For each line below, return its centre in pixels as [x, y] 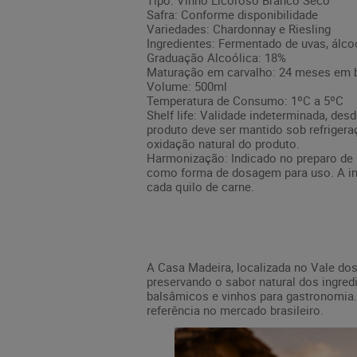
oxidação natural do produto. [223, 143]
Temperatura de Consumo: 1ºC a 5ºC [245, 100]
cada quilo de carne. [200, 186]
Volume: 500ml [187, 86]
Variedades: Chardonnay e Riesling [239, 29]
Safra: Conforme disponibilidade [232, 14]
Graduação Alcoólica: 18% [216, 57]
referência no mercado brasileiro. [235, 310]
